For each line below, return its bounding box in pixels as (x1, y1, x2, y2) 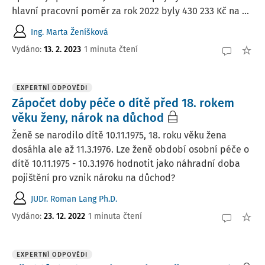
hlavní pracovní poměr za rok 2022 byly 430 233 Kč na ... (12, 5, 249, 17)
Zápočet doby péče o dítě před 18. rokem (12, 96, 234, 110)
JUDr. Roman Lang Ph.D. (31, 193, 117, 204)
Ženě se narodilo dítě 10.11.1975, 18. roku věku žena (12, 130, 227, 141)
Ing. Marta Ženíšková (31, 27, 108, 37)
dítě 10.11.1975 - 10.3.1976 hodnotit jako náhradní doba (12, 158, 240, 169)
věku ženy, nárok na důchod (12, 111, 164, 125)
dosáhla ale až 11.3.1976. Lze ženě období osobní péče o (12, 144, 249, 155)
